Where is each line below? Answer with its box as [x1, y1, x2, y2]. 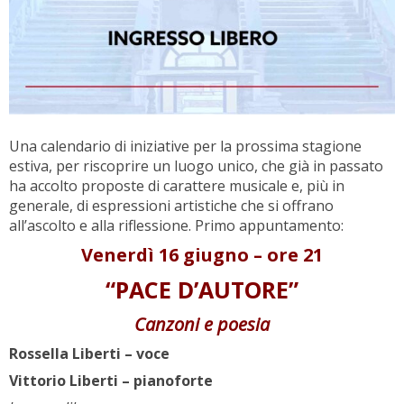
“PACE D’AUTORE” [106, 273, 298, 305]
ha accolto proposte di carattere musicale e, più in [9, 175, 344, 196]
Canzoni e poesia [134, 311, 270, 336]
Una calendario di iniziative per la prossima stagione [9, 135, 362, 156]
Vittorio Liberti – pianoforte [9, 370, 213, 390]
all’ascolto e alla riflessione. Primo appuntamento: [9, 215, 344, 235]
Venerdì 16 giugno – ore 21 [81, 242, 323, 267]
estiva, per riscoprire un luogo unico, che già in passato [9, 155, 383, 176]
